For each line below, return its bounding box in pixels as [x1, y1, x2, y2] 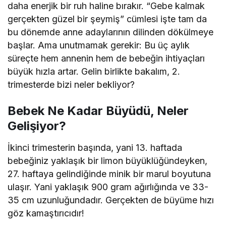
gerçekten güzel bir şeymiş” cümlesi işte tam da [8, 13, 207, 24]
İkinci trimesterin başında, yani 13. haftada [8, 142, 183, 153]
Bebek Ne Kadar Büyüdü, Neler [8, 103, 189, 118]
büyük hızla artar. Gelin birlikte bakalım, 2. [8, 66, 181, 77]
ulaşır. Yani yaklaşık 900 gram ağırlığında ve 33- [8, 181, 209, 192]
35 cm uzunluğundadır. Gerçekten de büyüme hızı [8, 194, 214, 205]
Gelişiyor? [8, 118, 66, 133]
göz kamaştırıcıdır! [8, 207, 85, 218]
